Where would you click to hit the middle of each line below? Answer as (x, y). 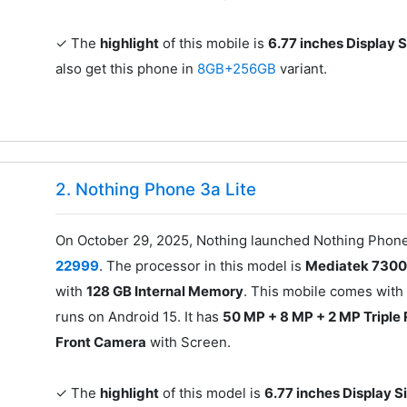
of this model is (212, 392)
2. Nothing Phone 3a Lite (156, 189)
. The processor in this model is (203, 265)
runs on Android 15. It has (139, 316)
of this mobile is (214, 44)
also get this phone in (127, 69)
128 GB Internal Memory (165, 291)
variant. (304, 69)
